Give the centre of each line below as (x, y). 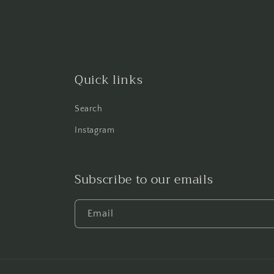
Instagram (95, 131)
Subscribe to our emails (144, 180)
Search (89, 109)
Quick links (109, 80)
